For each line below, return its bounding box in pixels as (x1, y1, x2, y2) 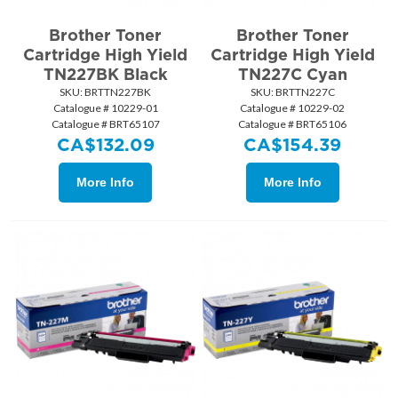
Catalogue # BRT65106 (238, 116, 347, 131)
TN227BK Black (43, 64, 168, 84)
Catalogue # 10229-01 (52, 100, 158, 115)
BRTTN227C (273, 84, 335, 99)
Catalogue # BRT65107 (51, 116, 160, 131)
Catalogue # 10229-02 (240, 100, 346, 115)
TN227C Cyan (237, 64, 347, 84)
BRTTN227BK (83, 84, 152, 99)
